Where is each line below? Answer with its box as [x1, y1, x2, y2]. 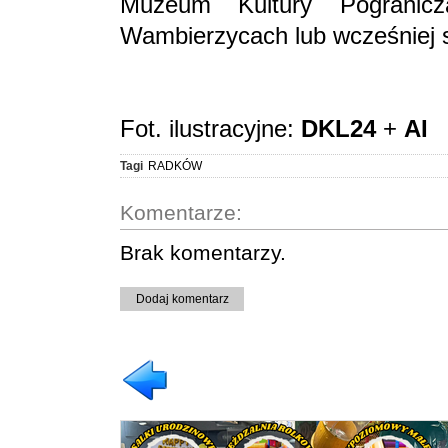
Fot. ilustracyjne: [120, 114, 301, 142]
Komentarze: [120, 200, 242, 224]
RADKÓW [148, 158, 202, 173]
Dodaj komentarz [135, 291, 229, 306]
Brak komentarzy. [120, 240, 286, 264]
